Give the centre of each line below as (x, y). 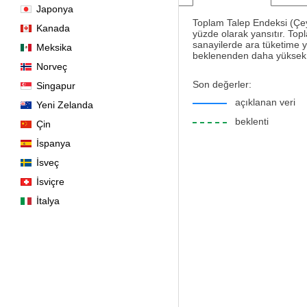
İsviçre (50, 182)
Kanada (53, 28)
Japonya (55, 9)
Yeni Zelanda (65, 105)
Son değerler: (222, 84)
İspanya (53, 143)
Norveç (52, 66)
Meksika (54, 47)
